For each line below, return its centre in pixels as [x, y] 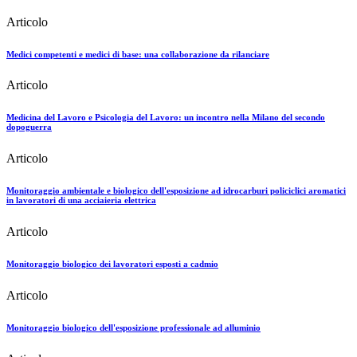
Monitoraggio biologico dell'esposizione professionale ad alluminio [133, 328]
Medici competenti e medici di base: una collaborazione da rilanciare [138, 54]
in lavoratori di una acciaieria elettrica [81, 200]
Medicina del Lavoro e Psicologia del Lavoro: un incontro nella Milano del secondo [166, 118]
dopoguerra [29, 127]
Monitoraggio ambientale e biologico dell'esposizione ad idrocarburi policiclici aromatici [176, 191]
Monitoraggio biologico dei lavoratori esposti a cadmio [112, 264]
